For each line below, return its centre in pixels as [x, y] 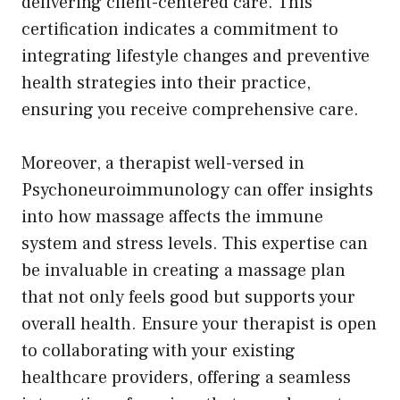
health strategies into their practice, [166, 83]
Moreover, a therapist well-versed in [163, 163]
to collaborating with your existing [158, 350]
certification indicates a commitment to [180, 29]
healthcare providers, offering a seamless [186, 377]
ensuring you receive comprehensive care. [190, 109]
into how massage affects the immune [172, 217]
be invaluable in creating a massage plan [183, 270]
